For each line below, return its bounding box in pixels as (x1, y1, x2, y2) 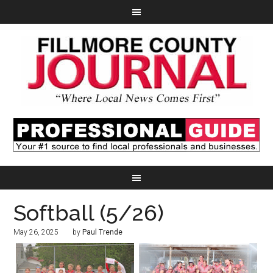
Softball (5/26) (13, 200, 165, 226)
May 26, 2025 (13, 228, 59, 237)
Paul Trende (82, 228, 123, 237)
